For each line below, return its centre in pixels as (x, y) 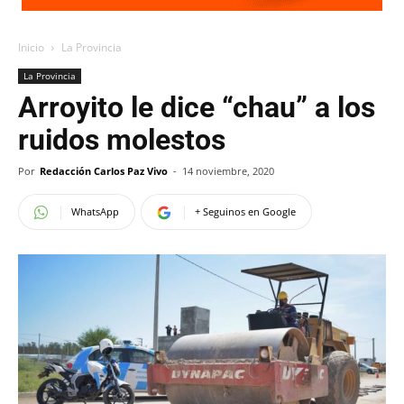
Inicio (31, 47)
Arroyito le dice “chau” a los (197, 107)
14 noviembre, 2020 (228, 171)
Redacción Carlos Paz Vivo (104, 171)
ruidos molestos (122, 140)
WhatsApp (95, 211)
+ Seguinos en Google (245, 211)
